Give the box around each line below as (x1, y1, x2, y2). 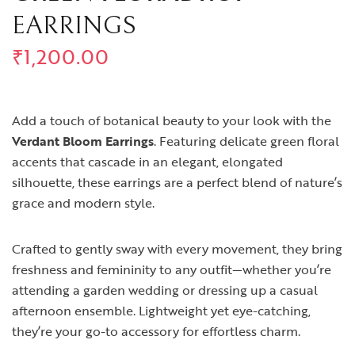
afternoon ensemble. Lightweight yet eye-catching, (12, 301, 311, 321)
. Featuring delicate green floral (154, 132, 339, 151)
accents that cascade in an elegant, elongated (12, 152, 283, 172)
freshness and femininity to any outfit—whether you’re (12, 260, 331, 280)
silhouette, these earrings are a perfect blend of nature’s (12, 173, 342, 193)
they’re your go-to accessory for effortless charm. (12, 322, 300, 342)
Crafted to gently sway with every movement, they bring (12, 239, 342, 259)
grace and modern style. (12, 193, 155, 213)
